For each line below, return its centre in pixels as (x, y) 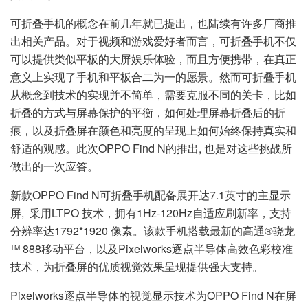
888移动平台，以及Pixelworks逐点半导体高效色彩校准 (156, 248)
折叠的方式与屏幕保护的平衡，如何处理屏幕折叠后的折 (148, 112)
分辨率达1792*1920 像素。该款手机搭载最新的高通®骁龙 (153, 230)
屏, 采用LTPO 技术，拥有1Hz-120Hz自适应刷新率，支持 (151, 212)
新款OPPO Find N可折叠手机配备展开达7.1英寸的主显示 (151, 195)
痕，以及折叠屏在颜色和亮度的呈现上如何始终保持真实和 (153, 130)
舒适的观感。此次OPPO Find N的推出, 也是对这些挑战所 (151, 148)
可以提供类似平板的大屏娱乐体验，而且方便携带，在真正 (153, 58)
